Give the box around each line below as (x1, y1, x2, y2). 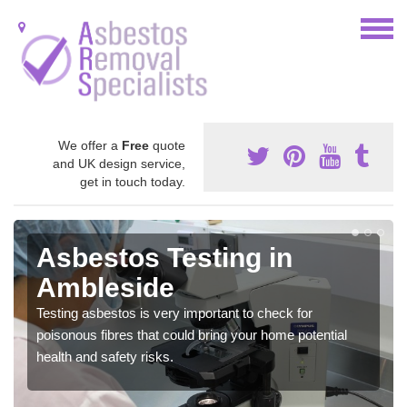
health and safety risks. (36, 348, 174, 364)
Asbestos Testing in (36, 242, 293, 273)
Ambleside (36, 272, 174, 303)
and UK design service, (53, 155, 185, 171)
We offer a (58, 137, 122, 153)
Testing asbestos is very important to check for (36, 304, 313, 321)
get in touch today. (80, 174, 185, 189)
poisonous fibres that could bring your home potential (36, 326, 347, 342)
